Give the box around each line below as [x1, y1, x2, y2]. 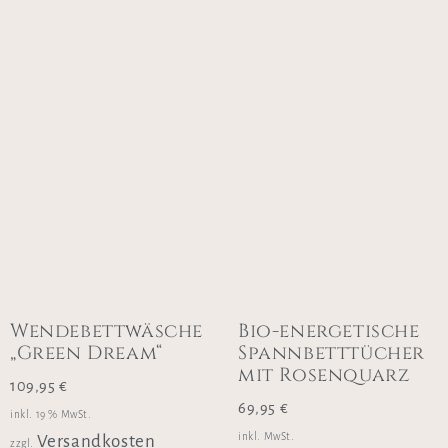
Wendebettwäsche [10, 318, 204, 345]
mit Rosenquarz [238, 362, 411, 389]
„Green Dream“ [10, 340, 163, 367]
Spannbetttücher [238, 340, 426, 367]
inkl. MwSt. [238, 431, 295, 443]
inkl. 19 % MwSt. [10, 409, 92, 421]
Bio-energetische [238, 318, 420, 345]
